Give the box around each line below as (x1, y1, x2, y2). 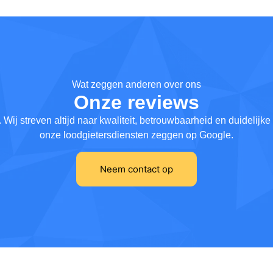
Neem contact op (100, 163, 173, 175)
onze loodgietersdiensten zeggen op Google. (40, 130, 233, 141)
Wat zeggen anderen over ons (72, 79, 201, 90)
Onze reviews (74, 91, 199, 114)
